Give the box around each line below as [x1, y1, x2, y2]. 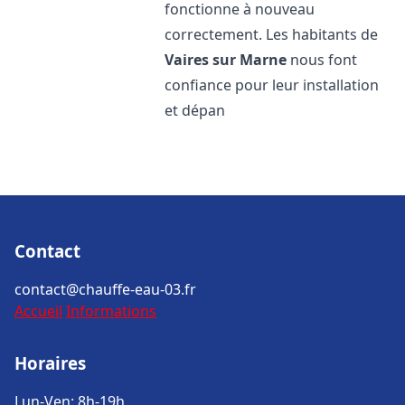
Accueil [14, 301, 62, 321]
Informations [66, 301, 156, 321]
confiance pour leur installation [165, 75, 380, 95]
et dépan [165, 100, 226, 120]
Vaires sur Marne [165, 50, 287, 70]
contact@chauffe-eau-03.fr [14, 279, 196, 299]
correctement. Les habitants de [165, 24, 379, 44]
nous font [287, 50, 358, 70]
